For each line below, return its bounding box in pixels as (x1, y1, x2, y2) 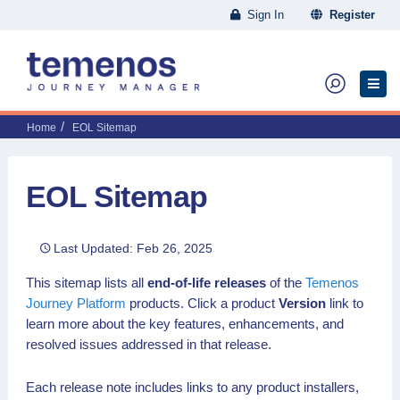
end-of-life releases (147, 275, 266, 290)
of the (266, 275, 305, 290)
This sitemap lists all (26, 275, 147, 290)
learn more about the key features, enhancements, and (26, 316, 344, 331)
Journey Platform (26, 296, 126, 311)
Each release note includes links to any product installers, (26, 379, 359, 395)
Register (322, 8, 375, 21)
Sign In (240, 8, 284, 21)
